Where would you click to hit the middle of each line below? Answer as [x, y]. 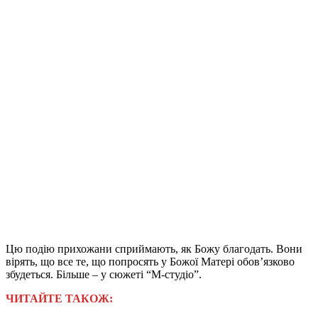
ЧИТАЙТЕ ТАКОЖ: [59, 298]
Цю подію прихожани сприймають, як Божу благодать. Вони [154, 248]
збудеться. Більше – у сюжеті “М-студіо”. [104, 274]
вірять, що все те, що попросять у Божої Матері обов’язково [150, 261]
